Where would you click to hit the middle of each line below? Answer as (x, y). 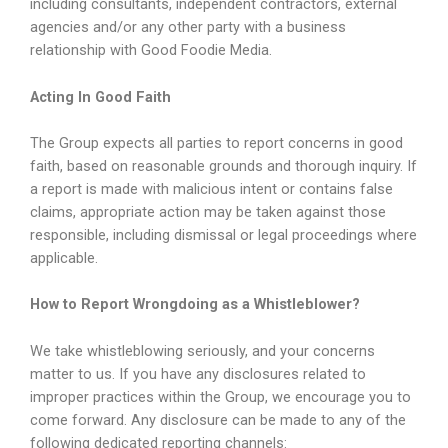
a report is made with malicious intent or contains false (211, 188)
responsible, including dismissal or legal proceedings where (223, 234)
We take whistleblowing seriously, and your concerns (202, 350)
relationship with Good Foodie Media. (151, 50)
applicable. (64, 257)
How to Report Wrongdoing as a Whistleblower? (195, 304)
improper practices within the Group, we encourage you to (220, 396)
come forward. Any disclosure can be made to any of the (218, 419)
